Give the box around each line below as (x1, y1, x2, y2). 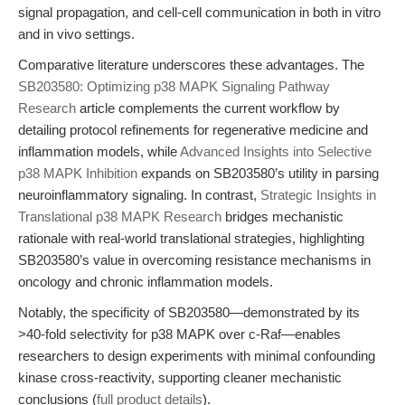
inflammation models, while (18, 144, 180, 159)
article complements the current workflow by (76, 100, 340, 116)
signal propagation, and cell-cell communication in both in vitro (18, 5, 381, 20)
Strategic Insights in (260, 187, 376, 202)
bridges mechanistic (221, 209, 344, 224)
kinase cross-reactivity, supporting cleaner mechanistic (18, 370, 342, 385)
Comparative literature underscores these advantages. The (18, 57, 364, 72)
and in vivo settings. (18, 26, 135, 42)
